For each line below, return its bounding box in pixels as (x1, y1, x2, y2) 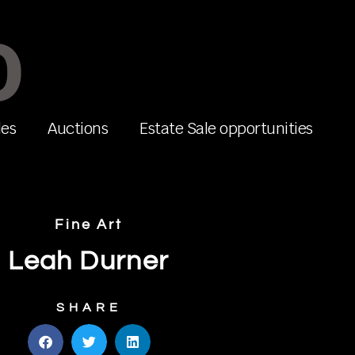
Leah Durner (8, 246, 170, 275)
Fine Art (55, 216, 123, 232)
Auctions (48, 118, 108, 139)
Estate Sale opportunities (139, 118, 313, 139)
